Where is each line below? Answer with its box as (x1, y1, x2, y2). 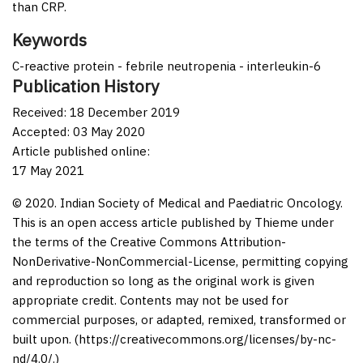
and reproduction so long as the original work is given (12, 272, 314, 288)
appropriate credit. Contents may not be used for (12, 292, 288, 308)
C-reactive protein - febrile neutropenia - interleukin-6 (12, 58, 321, 74)
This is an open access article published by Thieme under (12, 214, 334, 230)
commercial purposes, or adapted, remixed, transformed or (12, 311, 346, 327)
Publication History (12, 75, 159, 97)
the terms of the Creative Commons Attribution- (12, 233, 286, 250)
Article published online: (12, 143, 150, 159)
